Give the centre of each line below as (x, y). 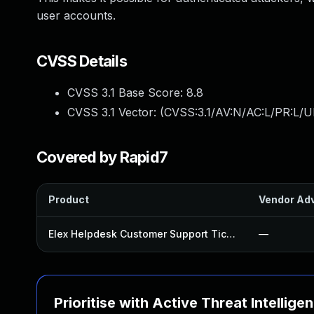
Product (69, 199)
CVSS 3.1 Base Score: (127, 93)
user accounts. (76, 15)
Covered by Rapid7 (102, 157)
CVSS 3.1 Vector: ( (116, 112)
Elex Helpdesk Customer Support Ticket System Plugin (231, 234)
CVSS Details (82, 61)
